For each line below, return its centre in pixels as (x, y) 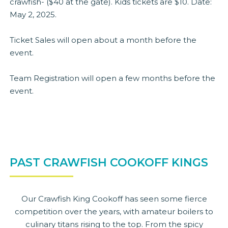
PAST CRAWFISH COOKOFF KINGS (109, 162)
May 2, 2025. (33, 14)
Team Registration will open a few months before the (113, 78)
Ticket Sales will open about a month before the (103, 40)
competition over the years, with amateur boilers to (114, 211)
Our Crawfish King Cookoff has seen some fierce (114, 198)
